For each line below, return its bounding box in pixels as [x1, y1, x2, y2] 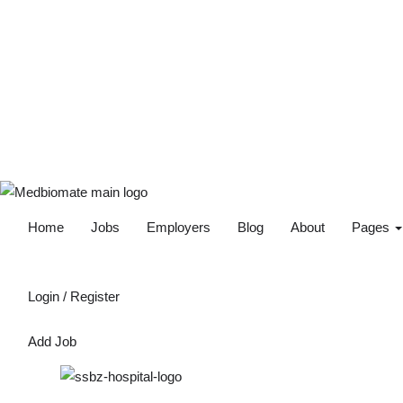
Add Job [28, 334, 76, 350]
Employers [147, 219, 210, 236]
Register [70, 289, 120, 305]
